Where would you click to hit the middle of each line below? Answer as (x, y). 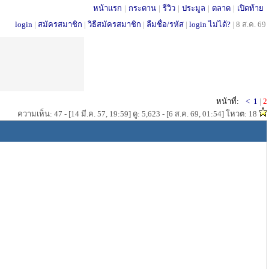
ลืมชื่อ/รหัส (165, 24)
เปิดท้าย (250, 8)
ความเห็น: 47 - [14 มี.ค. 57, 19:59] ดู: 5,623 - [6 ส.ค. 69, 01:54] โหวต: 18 (138, 114)
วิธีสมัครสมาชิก (114, 24)
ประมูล (194, 8)
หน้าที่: (228, 101)
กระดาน (142, 8)
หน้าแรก (107, 8)
